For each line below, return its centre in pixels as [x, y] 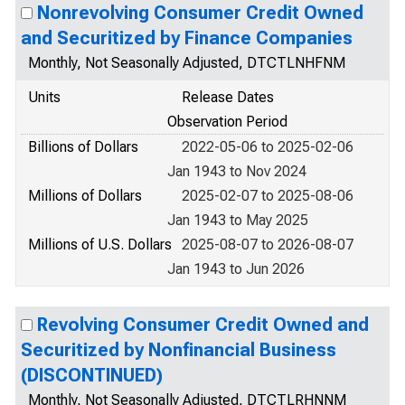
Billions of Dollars [83, 147]
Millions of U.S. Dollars [100, 245]
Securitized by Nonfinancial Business [179, 350]
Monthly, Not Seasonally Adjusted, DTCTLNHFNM [187, 63]
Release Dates [228, 97]
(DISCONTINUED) [92, 375]
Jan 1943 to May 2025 [238, 220]
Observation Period [227, 122]
